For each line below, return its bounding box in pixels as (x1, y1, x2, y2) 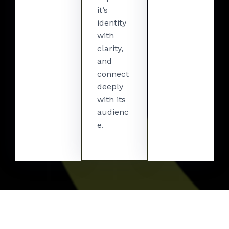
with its (97, 95, 126, 104)
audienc (97, 107, 129, 117)
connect (97, 69, 129, 79)
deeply (97, 82, 123, 91)
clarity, (97, 43, 123, 53)
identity (97, 18, 126, 28)
